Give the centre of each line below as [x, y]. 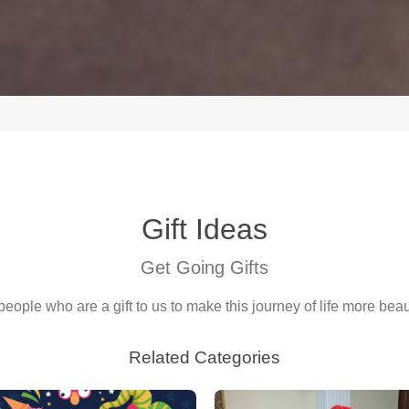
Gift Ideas [204, 229]
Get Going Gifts [204, 267]
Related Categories [204, 357]
